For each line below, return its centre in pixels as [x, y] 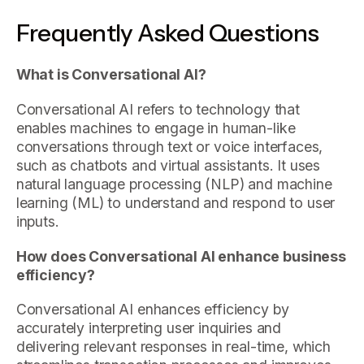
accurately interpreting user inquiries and [149, 328]
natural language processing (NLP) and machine [174, 184]
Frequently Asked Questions [167, 32]
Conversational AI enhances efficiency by [152, 310]
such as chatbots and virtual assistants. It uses [168, 165]
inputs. [37, 221]
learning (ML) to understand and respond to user [175, 202]
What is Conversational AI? [111, 75]
